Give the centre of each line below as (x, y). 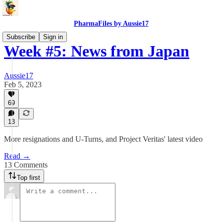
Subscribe (21, 37)
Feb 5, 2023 (23, 84)
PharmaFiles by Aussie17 (111, 24)
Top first (28, 178)
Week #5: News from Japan (97, 51)
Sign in (53, 37)
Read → (17, 156)
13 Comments (26, 165)
